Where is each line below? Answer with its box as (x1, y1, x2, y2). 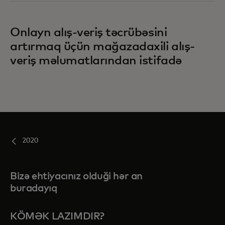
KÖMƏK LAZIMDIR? (10, 211, 104, 221)
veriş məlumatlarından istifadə (10, 54, 182, 67)
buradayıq (10, 183, 57, 193)
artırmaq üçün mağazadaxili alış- (10, 40, 195, 53)
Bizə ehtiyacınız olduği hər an (10, 171, 143, 181)
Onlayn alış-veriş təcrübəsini (10, 26, 167, 39)
